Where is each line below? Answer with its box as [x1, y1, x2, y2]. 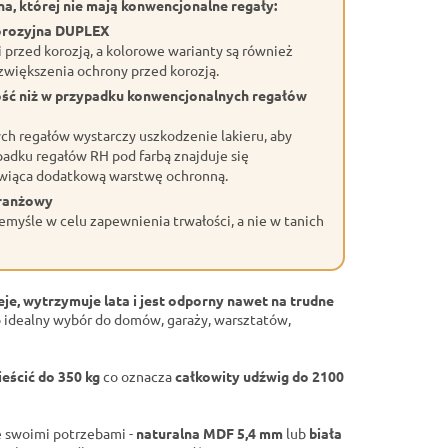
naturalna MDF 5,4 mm [136, 424, 283, 443]
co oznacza [100, 367, 175, 386]
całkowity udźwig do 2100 [175, 367, 344, 386]
